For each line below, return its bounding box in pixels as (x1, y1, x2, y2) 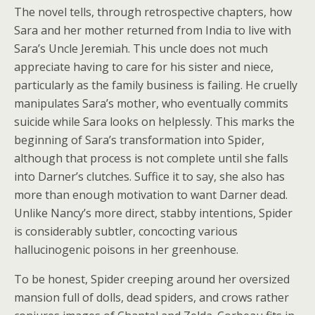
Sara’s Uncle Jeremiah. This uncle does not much (14, 41, 268, 57)
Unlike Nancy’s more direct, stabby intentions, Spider (14, 205, 292, 221)
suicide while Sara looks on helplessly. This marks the (14, 114, 295, 130)
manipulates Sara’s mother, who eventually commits (14, 96, 288, 112)
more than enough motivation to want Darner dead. (14, 187, 288, 203)
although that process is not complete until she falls (14, 150, 288, 167)
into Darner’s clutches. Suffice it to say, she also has (14, 169, 285, 185)
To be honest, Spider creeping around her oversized (14, 271, 290, 288)
